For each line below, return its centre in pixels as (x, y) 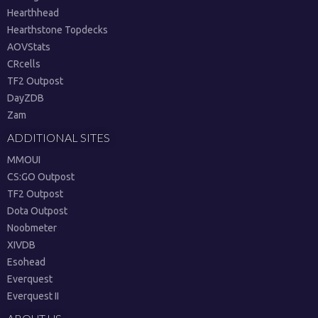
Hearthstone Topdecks (57, 30)
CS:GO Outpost (41, 177)
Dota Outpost (37, 211)
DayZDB (26, 98)
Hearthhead (33, 13)
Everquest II (33, 296)
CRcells (24, 64)
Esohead (26, 262)
